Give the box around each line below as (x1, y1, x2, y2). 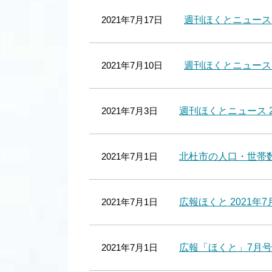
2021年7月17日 (101, 15, 163, 25)
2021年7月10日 (101, 60, 163, 70)
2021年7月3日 (101, 106, 158, 116)
